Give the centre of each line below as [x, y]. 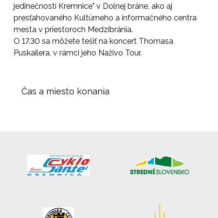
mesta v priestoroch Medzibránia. [73, 29]
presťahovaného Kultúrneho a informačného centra [105, 18]
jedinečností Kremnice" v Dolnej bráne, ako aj [93, 6]
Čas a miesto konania [65, 91]
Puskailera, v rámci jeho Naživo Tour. [78, 53]
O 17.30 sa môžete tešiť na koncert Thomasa [93, 41]
